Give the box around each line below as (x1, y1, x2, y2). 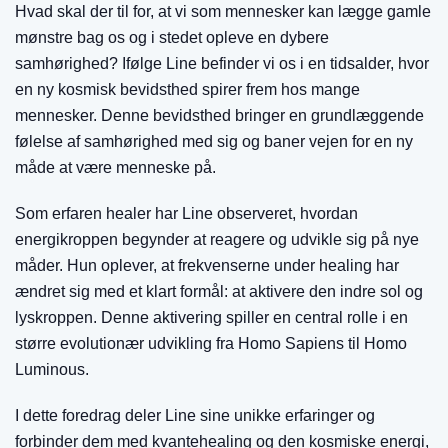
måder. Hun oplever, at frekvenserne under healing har (15, 257, 399, 274)
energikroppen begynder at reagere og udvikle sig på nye (15, 231, 419, 248)
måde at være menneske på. (15, 159, 216, 176)
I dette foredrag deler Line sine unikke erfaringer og (15, 407, 375, 424)
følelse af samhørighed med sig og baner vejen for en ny (15, 133, 413, 150)
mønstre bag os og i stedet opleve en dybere (15, 29, 329, 46)
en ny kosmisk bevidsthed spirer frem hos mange (15, 81, 360, 98)
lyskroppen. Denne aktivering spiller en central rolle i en (15, 309, 408, 326)
